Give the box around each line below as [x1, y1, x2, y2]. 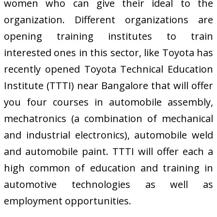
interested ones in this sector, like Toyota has [4, 46, 213, 59]
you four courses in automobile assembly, [4, 95, 213, 108]
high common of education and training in [4, 161, 213, 174]
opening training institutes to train [4, 29, 213, 43]
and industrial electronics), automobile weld [4, 128, 213, 141]
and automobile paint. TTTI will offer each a [4, 144, 213, 158]
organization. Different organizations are [4, 13, 213, 26]
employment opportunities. [4, 194, 131, 207]
